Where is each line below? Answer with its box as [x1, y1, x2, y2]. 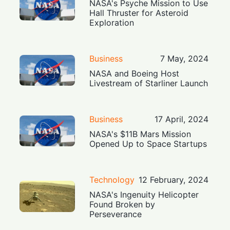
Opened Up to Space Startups [89, 139, 207, 149]
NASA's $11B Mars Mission [89, 129, 191, 140]
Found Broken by [89, 199, 156, 210]
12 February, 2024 [138, 175, 208, 185]
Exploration [89, 17, 135, 28]
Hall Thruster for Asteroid [89, 8, 189, 18]
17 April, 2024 [154, 114, 208, 125]
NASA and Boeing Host [89, 68, 180, 79]
